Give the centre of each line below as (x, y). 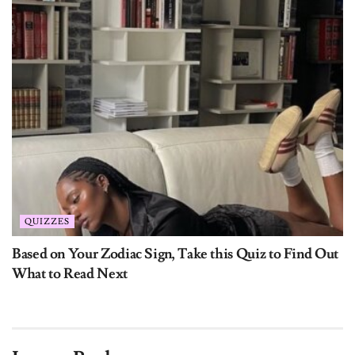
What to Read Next (70, 273)
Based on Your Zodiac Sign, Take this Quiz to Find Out (175, 254)
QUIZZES (47, 221)
